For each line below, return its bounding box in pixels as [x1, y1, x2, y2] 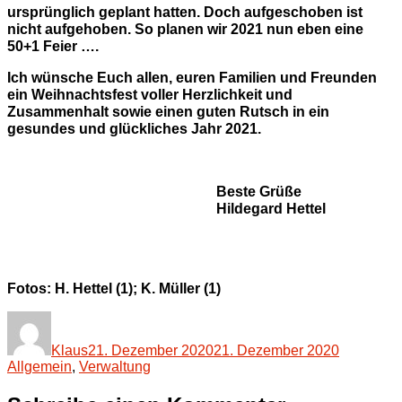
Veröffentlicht [87, 310, 170, 327]
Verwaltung [79, 359, 151, 375]
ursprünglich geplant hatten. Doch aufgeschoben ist [7, 4, 363, 21]
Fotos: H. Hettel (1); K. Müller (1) [7, 281, 221, 297]
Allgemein [7, 359, 72, 375]
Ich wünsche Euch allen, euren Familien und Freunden [7, 70, 377, 86]
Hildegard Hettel [216, 201, 327, 217]
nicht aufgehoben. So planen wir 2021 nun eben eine [7, 22, 363, 38]
